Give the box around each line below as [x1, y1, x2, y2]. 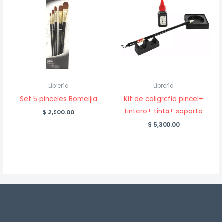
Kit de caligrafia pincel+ [124, 94, 204, 104]
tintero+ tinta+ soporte [124, 106, 203, 116]
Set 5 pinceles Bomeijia [19, 94, 97, 104]
